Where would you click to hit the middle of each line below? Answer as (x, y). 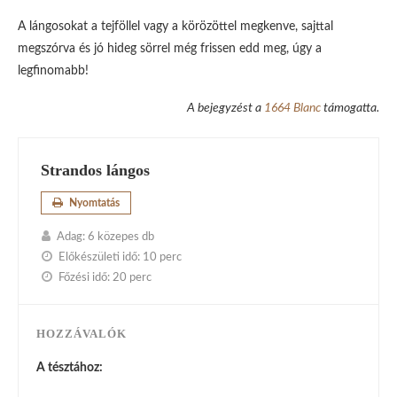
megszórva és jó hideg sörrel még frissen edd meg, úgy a (170, 49)
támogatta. (351, 108)
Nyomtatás (93, 203)
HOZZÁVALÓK (82, 334)
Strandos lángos (95, 170)
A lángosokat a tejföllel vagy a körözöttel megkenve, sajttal (175, 27)
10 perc (162, 257)
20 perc (132, 278)
